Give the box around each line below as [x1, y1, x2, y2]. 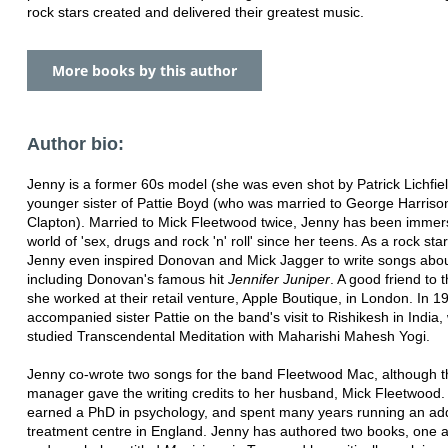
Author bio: [27, 133, 124, 154]
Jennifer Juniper [228, 270, 330, 287]
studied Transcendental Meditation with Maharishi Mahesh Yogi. [27, 327, 430, 344]
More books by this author [52, 60, 237, 80]
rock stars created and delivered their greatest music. [27, 3, 364, 20]
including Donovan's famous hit [27, 270, 228, 287]
